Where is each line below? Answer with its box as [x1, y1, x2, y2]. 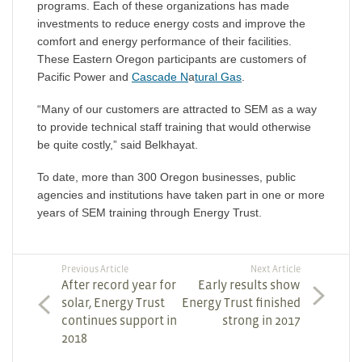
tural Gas [195, 70, 242, 84]
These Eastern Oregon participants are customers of [37, 53, 306, 66]
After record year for [61, 277, 176, 293]
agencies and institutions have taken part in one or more [37, 188, 325, 202]
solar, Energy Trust [61, 295, 165, 310]
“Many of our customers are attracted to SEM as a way [37, 103, 317, 116]
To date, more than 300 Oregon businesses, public [37, 170, 296, 184]
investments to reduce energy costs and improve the [37, 17, 305, 31]
